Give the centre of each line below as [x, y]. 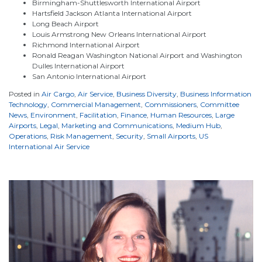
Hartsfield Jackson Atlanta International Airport [112, 13]
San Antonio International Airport [89, 76]
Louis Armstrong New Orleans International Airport [119, 34]
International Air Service [49, 146]
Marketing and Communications [117, 125]
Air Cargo [58, 94]
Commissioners [170, 104]
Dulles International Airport [78, 65]
